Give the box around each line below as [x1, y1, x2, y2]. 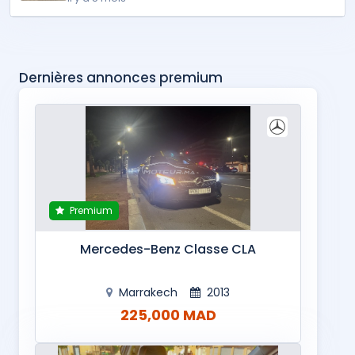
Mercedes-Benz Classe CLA [80, 240, 256, 259]
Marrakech [116, 284, 181, 301]
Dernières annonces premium [19, 68, 223, 88]
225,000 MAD [120, 305, 216, 326]
